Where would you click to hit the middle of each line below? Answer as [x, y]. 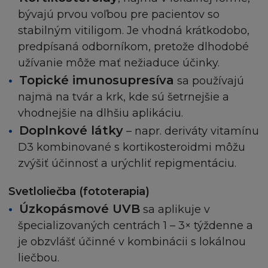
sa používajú [209, 81]
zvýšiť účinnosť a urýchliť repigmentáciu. [127, 164]
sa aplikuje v [175, 210]
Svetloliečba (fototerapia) [79, 192]
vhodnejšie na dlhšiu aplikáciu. [100, 113]
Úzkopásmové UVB [80, 209]
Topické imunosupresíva [97, 80]
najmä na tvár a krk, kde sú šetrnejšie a [124, 97]
